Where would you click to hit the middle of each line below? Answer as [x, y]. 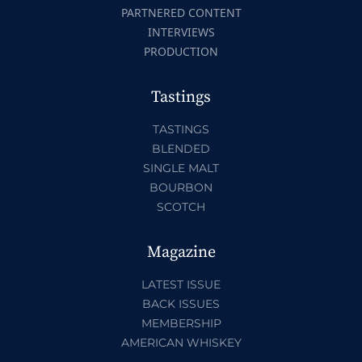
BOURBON [181, 187]
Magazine [181, 252]
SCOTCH [181, 206]
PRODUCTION [181, 51]
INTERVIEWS [181, 32]
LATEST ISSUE [181, 284]
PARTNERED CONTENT [181, 12]
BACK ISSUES [181, 303]
